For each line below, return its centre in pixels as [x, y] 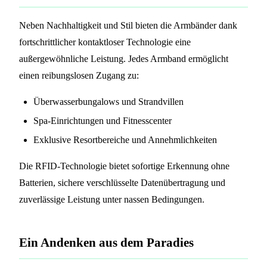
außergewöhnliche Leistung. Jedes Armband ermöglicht [124, 58]
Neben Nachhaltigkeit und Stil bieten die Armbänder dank [128, 25]
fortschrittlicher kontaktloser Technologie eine [105, 42]
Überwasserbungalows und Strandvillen [108, 101]
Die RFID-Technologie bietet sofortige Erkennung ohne [124, 166]
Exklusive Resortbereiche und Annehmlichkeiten [125, 139]
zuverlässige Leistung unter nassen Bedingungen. [112, 199]
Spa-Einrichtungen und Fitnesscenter [103, 120]
